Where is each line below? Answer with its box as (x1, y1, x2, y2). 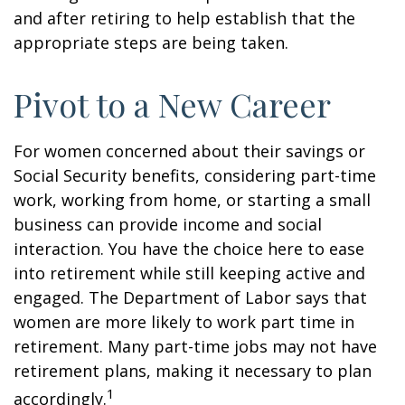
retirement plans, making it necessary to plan (14, 360, 372, 381)
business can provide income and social (14, 213, 322, 235)
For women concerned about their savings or (14, 140, 365, 162)
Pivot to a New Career (14, 82, 331, 126)
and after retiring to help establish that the (14, 7, 355, 29)
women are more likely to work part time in (14, 311, 354, 333)
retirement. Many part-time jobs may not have (14, 335, 377, 357)
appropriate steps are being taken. (14, 32, 288, 53)
